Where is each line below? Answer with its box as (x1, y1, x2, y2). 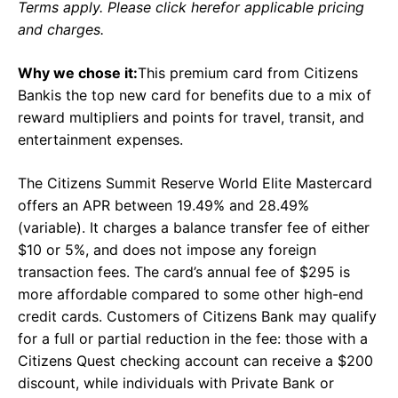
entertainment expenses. (18, 131, 183, 149)
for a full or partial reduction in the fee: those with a (18, 330, 368, 348)
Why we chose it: (18, 64, 138, 83)
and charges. (18, 20, 104, 39)
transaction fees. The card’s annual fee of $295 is (18, 263, 350, 282)
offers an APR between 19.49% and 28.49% (18, 196, 309, 215)
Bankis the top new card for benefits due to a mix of (18, 86, 371, 105)
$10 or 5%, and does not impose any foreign (18, 241, 316, 259)
